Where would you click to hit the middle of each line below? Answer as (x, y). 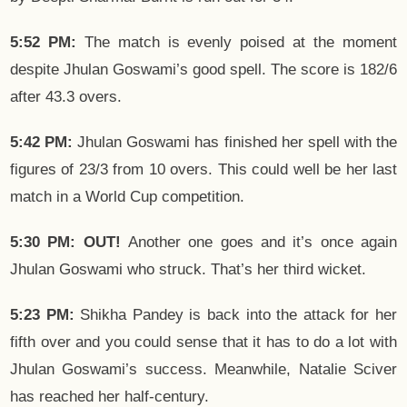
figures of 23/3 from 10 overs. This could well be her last (203, 170)
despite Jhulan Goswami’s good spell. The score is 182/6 (203, 70)
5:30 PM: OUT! (65, 243)
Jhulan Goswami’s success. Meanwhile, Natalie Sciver (203, 370)
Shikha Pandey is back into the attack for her (236, 315)
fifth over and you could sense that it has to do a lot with (203, 342)
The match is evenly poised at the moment (237, 43)
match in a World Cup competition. (127, 197)
